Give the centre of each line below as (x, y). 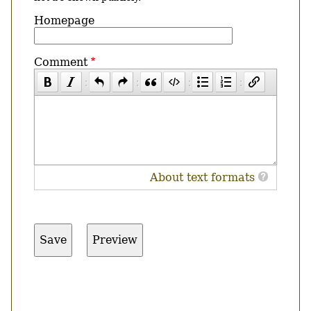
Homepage (64, 20)
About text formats (203, 177)
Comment (61, 62)
